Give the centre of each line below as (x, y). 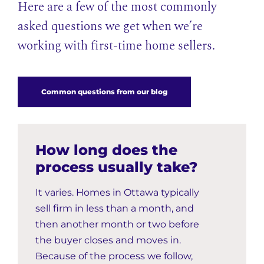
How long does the (106, 150)
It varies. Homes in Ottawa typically (117, 192)
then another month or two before (117, 224)
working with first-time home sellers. (116, 46)
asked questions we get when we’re (110, 26)
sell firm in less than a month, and (115, 208)
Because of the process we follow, (114, 256)
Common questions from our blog (104, 91)
